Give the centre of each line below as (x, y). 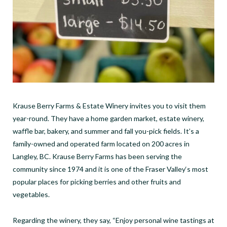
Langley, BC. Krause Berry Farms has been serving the (97, 156)
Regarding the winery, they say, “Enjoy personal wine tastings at (113, 220)
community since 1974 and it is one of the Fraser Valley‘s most (110, 169)
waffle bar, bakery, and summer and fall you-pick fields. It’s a (106, 131)
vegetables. (31, 194)
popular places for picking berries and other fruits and (97, 181)
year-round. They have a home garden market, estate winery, (108, 118)
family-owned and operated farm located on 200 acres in (101, 143)
